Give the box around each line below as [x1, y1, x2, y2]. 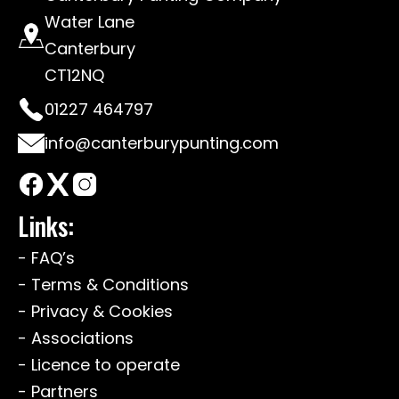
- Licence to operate [18, 353, 180, 376]
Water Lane [45, 11, 134, 33]
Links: [18, 207, 74, 244]
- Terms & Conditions [18, 273, 189, 296]
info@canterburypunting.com [45, 132, 279, 154]
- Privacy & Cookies [18, 299, 173, 322]
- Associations [18, 326, 134, 349]
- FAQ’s [18, 246, 75, 269]
